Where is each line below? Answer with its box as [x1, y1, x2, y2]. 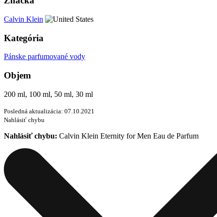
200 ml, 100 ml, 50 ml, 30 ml [4, 90, 93, 98]
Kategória [4, 32, 44, 43]
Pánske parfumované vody [4, 52, 85, 61]
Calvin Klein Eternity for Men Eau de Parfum [57, 131, 199, 140]
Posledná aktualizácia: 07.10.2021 [4, 107, 94, 115]
